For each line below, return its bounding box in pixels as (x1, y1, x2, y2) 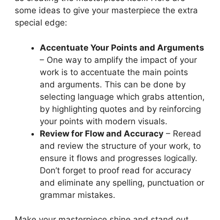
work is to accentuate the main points (40, 67, 188, 77)
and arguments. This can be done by (40, 79, 186, 89)
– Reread (164, 128, 201, 138)
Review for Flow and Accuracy (40, 128, 164, 138)
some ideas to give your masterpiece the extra (15, 5, 198, 15)
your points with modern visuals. (40, 116, 167, 126)
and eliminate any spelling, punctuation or (40, 177, 204, 188)
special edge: (15, 18, 67, 27)
